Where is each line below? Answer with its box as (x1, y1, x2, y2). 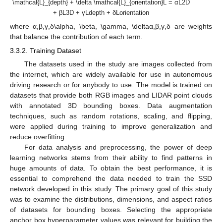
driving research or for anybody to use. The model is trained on (10, 81, 212, 89)
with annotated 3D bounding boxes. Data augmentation (10, 102, 212, 110)
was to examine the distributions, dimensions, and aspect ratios (10, 195, 212, 204)
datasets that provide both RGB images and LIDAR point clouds (10, 91, 212, 100)
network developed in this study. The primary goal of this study (10, 185, 212, 193)
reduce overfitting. (10, 133, 66, 141)
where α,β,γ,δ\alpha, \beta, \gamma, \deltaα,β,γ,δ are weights (10, 22, 212, 31)
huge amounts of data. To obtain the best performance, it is (10, 164, 212, 172)
